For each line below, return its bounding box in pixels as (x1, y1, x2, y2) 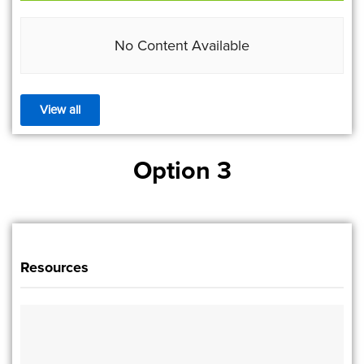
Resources (20, 257, 89, 278)
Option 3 (132, 152, 232, 188)
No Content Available (115, 35, 249, 56)
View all (40, 101, 80, 119)
